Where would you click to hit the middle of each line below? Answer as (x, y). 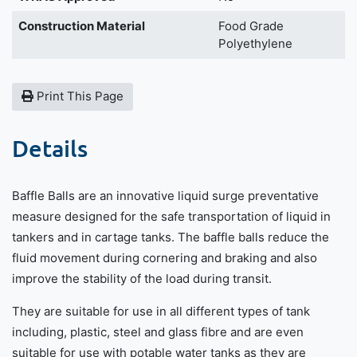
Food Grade (251, 25)
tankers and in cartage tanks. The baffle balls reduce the (171, 237)
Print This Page (80, 96)
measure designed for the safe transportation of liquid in (171, 216)
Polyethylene (255, 43)
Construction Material (81, 25)
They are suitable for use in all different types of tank (161, 311)
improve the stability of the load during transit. (142, 278)
